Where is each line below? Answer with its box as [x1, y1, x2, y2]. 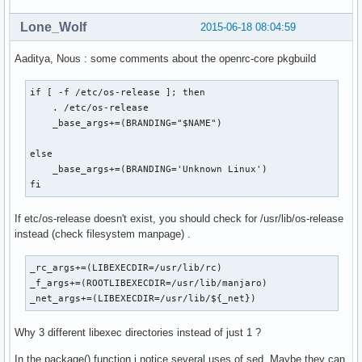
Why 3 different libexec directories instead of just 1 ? [15, 326, 261, 339]
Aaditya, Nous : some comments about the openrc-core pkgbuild [15, 52, 316, 65]
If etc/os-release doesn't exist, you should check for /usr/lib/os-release [15, 212, 347, 225]
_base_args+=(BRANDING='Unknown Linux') [30, 163, 268, 174]
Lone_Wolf [20, 19, 86, 34]
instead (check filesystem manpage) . [15, 227, 191, 240]
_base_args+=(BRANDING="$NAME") [30, 117, 223, 128]
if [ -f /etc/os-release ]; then [30, 86, 206, 97]
